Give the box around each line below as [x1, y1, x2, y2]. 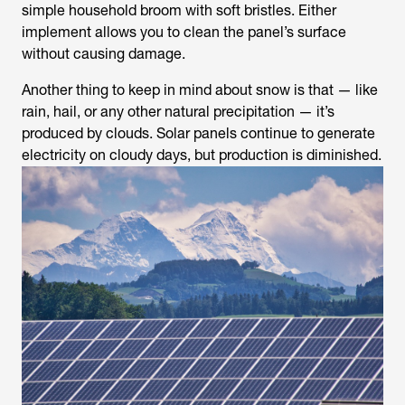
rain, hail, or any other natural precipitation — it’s [22, 103, 334, 121]
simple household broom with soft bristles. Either [22, 2, 336, 20]
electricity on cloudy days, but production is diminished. [22, 146, 381, 165]
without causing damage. [22, 45, 185, 63]
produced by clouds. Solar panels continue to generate [22, 125, 375, 143]
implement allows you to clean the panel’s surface [22, 24, 346, 42]
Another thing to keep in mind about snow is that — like [22, 81, 378, 99]
